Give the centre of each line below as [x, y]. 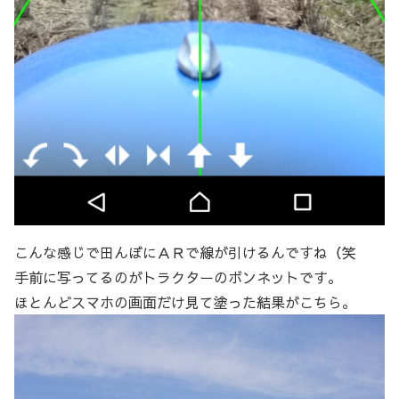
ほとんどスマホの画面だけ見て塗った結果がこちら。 [185, 302]
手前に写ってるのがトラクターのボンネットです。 [178, 277]
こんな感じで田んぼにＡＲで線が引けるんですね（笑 [185, 252]
